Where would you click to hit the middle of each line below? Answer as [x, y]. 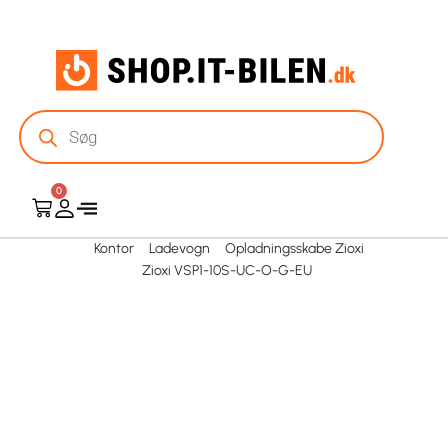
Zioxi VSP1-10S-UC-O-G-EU [226, 271]
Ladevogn [179, 249]
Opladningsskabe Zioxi [294, 249]
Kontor [114, 249]
